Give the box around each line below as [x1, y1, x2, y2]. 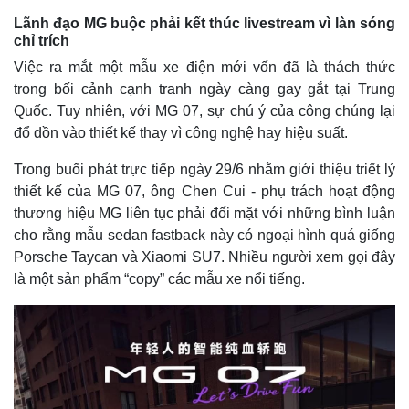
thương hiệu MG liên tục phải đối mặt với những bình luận [14, 205, 395, 221]
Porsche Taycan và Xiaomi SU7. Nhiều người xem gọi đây [14, 249, 395, 265]
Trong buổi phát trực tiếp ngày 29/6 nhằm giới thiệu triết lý [14, 162, 395, 177]
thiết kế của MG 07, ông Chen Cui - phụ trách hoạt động [14, 184, 395, 199]
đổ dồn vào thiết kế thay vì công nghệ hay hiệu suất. [14, 125, 348, 141]
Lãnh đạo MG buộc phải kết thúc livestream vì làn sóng [14, 16, 395, 31]
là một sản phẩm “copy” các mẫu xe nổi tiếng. [14, 271, 305, 287]
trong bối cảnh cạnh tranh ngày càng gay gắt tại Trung [14, 81, 395, 97]
